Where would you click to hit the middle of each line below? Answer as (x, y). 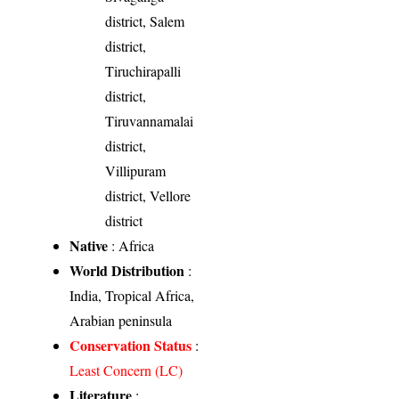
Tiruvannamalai (150, 121)
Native (89, 246)
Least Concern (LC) (126, 370)
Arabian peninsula (121, 321)
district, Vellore (148, 196)
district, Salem (145, 21)
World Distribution (127, 271)
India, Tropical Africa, (132, 296)
